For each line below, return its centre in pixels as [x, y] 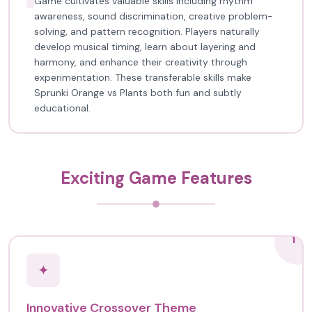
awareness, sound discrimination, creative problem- [154, 16]
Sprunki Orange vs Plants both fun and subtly [138, 93]
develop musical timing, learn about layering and [145, 47]
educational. [62, 108]
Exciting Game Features [156, 178]
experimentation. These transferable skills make [143, 77]
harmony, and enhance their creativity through [141, 62]
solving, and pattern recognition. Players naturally [147, 31]
